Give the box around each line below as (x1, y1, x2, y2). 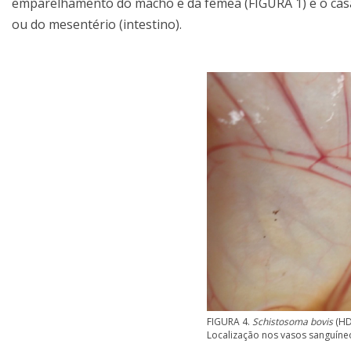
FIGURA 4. (207, 314, 252, 328)
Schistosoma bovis (252, 314, 333, 328)
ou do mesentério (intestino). (12, 16, 182, 34)
